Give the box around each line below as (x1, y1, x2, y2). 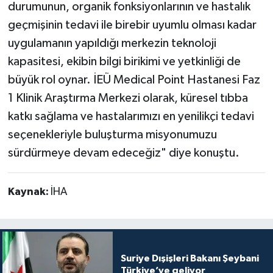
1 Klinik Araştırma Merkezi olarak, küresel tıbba (7, 91, 248, 104)
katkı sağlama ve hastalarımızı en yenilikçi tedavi (7, 110, 254, 122)
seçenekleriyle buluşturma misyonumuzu (7, 128, 217, 141)
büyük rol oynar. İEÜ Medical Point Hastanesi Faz (7, 73, 260, 86)
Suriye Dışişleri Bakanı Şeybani (120, 253, 259, 263)
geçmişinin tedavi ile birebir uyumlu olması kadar (7, 18, 257, 31)
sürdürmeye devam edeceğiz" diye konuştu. (7, 146, 239, 159)
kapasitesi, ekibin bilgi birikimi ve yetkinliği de (7, 55, 241, 68)
